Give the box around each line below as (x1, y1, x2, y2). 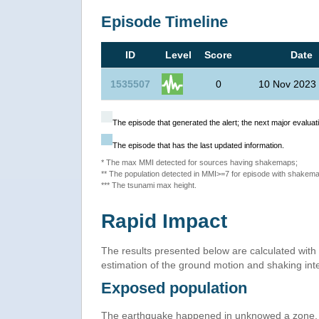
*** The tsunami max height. (101, 181, 197, 190)
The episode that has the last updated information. (113, 141, 284, 150)
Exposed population (101, 279, 247, 298)
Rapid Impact (101, 210, 227, 233)
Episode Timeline (101, 13, 228, 31)
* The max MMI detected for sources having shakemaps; (101, 158, 298, 167)
